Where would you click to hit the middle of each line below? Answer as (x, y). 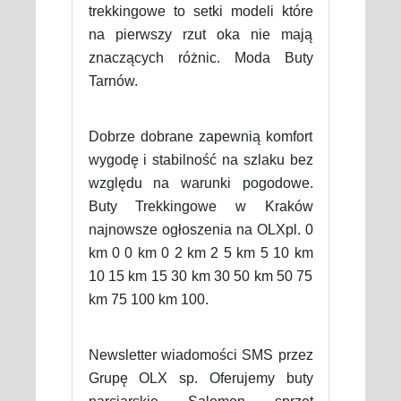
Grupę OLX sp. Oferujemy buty (200, 378)
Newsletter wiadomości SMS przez (200, 354)
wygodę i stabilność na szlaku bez (200, 159)
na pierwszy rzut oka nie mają (200, 34)
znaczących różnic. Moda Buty (200, 57)
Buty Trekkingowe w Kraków (200, 206)
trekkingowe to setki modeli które (200, 11)
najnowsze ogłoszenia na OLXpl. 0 (200, 229)
